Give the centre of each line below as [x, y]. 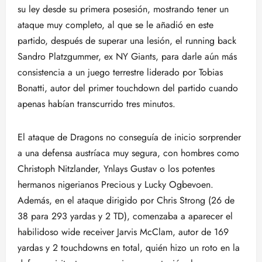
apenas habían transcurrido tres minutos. [96, 104]
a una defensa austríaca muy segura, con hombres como [128, 153]
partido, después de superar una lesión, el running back [127, 41]
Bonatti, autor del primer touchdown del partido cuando [128, 88]
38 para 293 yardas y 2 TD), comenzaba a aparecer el [125, 216]
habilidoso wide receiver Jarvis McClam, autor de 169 [123, 232]
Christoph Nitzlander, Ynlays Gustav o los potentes [116, 169]
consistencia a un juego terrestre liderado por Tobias [120, 72]
